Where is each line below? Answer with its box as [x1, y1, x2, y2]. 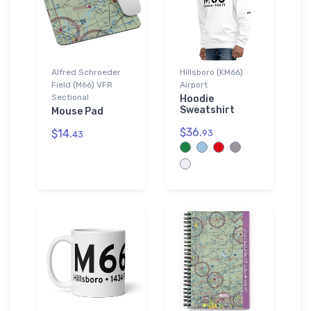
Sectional [51, 92, 89, 102]
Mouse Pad [51, 105, 103, 117]
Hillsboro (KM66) [180, 67, 243, 77]
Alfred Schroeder [51, 67, 121, 77]
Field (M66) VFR [51, 79, 112, 90]
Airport [180, 79, 208, 90]
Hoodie [180, 92, 214, 105]
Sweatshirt [180, 103, 235, 116]
